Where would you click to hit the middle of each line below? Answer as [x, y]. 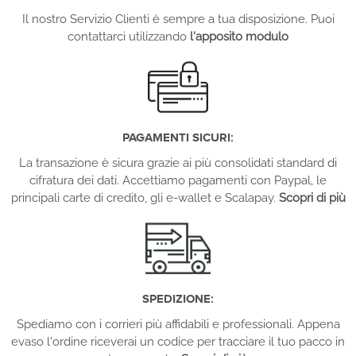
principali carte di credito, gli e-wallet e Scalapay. [145, 197]
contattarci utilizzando [129, 36]
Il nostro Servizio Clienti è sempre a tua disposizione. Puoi [178, 19]
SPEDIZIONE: [178, 298]
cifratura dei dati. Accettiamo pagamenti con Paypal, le [178, 180]
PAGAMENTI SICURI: [178, 137]
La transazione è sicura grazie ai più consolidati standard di [178, 163]
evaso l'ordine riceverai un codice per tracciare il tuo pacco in [178, 341]
